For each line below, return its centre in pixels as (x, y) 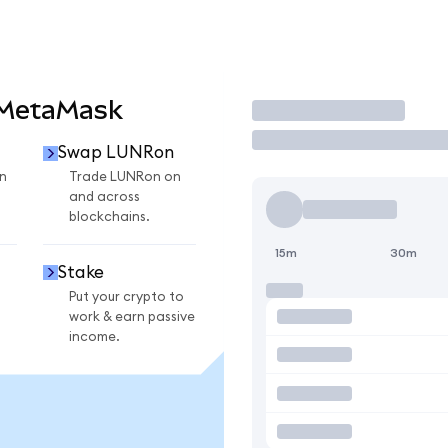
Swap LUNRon (115, 153)
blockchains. (109, 217)
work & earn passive (132, 316)
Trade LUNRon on (125, 177)
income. (94, 336)
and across (104, 197)
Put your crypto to (126, 296)
